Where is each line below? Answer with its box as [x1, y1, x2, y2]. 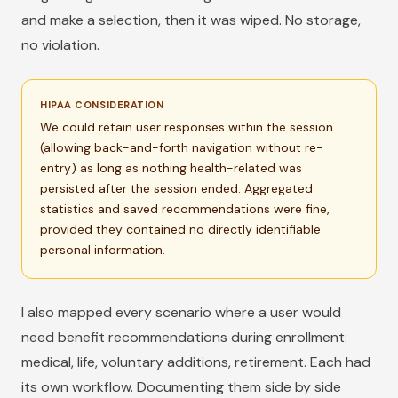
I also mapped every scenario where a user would [21, 303, 341, 322]
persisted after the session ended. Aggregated [40, 180, 313, 196]
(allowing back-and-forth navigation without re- [40, 139, 323, 155]
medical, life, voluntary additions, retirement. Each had [21, 353, 370, 371]
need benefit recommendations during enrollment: [21, 328, 347, 346]
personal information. [40, 242, 165, 258]
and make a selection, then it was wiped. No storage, [21, 11, 361, 29]
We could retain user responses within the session [40, 119, 333, 135]
